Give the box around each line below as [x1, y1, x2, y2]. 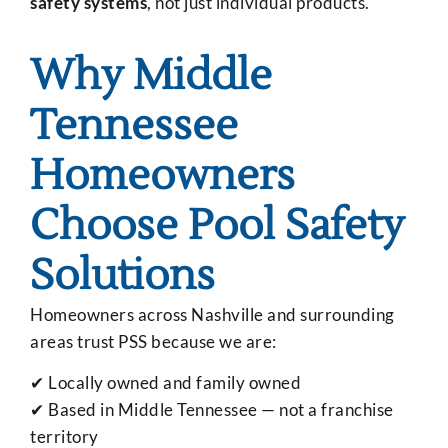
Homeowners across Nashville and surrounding [30, 303, 395, 325]
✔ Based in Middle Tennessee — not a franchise [30, 398, 394, 420]
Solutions [30, 248, 215, 303]
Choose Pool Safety [30, 198, 404, 253]
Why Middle [30, 48, 272, 103]
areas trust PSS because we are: [30, 330, 277, 352]
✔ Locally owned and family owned [30, 371, 301, 393]
